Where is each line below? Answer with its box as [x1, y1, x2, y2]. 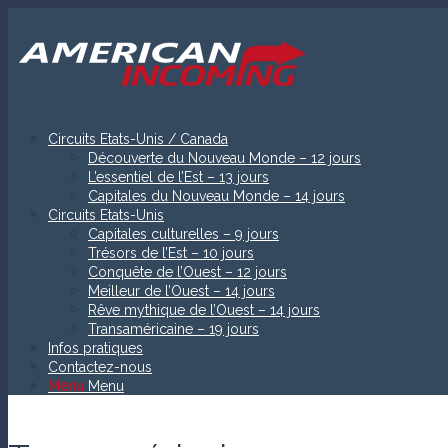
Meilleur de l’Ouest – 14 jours [88, 283, 275, 299]
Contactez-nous [48, 359, 152, 375]
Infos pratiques [48, 340, 143, 356]
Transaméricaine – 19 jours [88, 321, 259, 337]
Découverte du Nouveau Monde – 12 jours [88, 150, 361, 166]
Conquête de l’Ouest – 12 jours [88, 264, 287, 280]
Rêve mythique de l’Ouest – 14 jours [88, 302, 320, 318]
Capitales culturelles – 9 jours [88, 226, 279, 242]
